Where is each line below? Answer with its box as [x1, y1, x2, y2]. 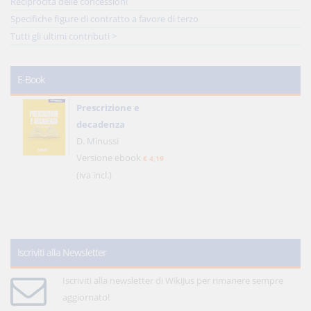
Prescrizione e [76, 101, 140, 114]
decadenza [76, 118, 125, 131]
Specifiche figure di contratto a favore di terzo [10, 12, 199, 25]
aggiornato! [62, 291, 110, 303]
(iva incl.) [76, 169, 112, 181]
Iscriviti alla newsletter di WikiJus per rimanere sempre [62, 274, 283, 287]
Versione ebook [76, 151, 143, 164]
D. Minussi [76, 135, 119, 147]
